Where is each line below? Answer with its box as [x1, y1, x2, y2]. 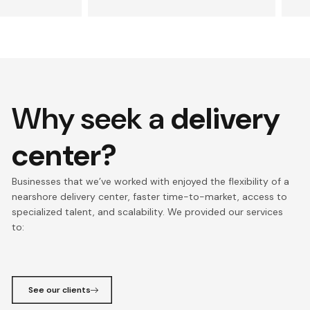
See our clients [28, 284, 91, 296]
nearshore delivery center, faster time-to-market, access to [12, 190, 288, 203]
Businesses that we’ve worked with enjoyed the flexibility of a [12, 174, 290, 188]
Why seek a [12, 98, 172, 138]
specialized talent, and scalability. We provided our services [12, 205, 284, 218]
